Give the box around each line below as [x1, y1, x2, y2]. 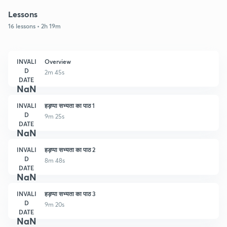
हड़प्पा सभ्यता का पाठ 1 [45, 101, 95, 109]
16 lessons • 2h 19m [8, 21, 61, 30]
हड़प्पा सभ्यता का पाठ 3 [45, 189, 96, 198]
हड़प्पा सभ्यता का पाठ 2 [45, 145, 95, 154]
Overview [45, 57, 71, 65]
